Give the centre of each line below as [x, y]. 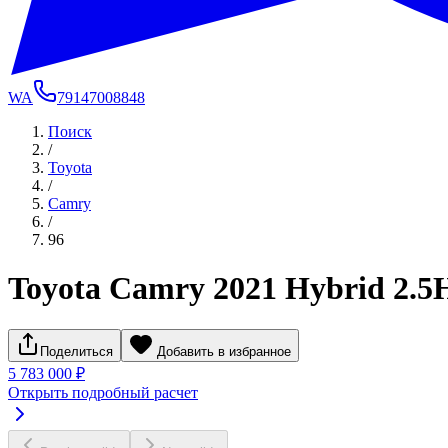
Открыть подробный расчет [103, 392]
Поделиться [76, 351]
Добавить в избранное [224, 351]
